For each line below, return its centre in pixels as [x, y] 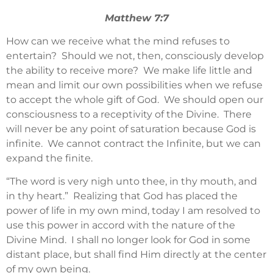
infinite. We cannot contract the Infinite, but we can [133, 143]
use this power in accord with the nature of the [121, 225]
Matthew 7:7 [136, 18]
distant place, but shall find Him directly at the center [136, 255]
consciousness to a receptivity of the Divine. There [129, 114]
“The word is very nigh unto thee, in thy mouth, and [132, 182]
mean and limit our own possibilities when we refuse [134, 85]
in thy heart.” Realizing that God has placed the [122, 196]
